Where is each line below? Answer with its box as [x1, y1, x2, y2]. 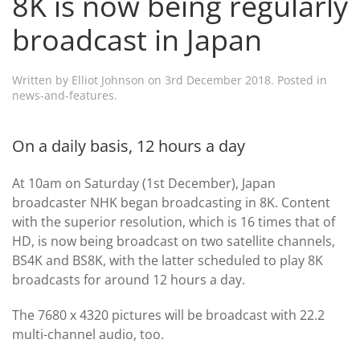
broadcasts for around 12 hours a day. [12, 271, 245, 289]
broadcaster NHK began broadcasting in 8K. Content [12, 194, 330, 212]
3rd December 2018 [165, 72, 271, 88]
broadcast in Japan [12, 20, 262, 59]
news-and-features [12, 88, 114, 104]
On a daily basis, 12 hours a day [12, 135, 245, 157]
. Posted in [271, 72, 327, 88]
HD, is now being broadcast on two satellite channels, [12, 232, 335, 251]
